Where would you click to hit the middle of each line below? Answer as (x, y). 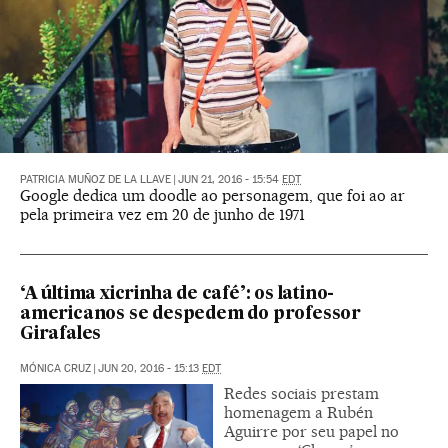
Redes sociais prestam (301, 394)
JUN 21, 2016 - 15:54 (230, 180)
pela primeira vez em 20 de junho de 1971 (162, 215)
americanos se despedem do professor (190, 315)
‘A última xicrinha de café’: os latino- (177, 295)
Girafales (61, 335)
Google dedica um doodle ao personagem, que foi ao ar (212, 196)
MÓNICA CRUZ (55, 369)
